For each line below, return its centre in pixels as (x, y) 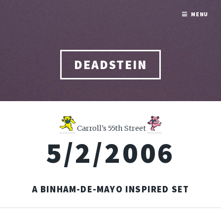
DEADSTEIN (110, 64)
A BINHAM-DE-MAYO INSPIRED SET (110, 189)
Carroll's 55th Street (111, 128)
